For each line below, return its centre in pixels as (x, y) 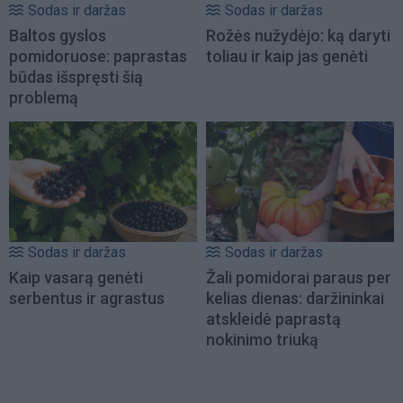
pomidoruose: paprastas (98, 56)
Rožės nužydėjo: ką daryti (298, 35)
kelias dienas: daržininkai (295, 299)
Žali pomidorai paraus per (299, 278)
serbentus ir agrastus (87, 299)
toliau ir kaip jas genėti (287, 56)
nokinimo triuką (262, 340)
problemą (44, 97)
